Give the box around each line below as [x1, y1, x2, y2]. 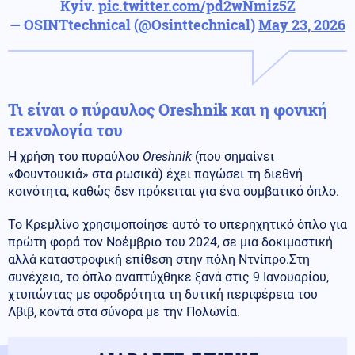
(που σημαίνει [192, 148, 274, 164]
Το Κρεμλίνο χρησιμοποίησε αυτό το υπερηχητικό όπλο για [8, 216, 347, 232]
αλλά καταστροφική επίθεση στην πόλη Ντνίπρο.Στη [8, 251, 310, 267]
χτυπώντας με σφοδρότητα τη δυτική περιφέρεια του [8, 286, 318, 302]
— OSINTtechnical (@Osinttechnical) [10, 14, 258, 34]
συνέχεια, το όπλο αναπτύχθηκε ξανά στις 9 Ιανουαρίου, [8, 269, 329, 284]
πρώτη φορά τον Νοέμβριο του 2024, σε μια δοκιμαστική [8, 234, 333, 250]
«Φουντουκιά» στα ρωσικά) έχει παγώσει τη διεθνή [8, 166, 303, 181]
